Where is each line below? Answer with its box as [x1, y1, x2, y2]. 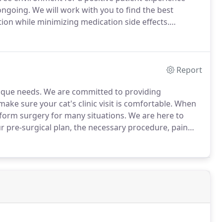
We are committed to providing [42, 86, 161, 97]
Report [176, 64, 203, 75]
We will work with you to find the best [30, 4, 173, 15]
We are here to [126, 110, 184, 121]
